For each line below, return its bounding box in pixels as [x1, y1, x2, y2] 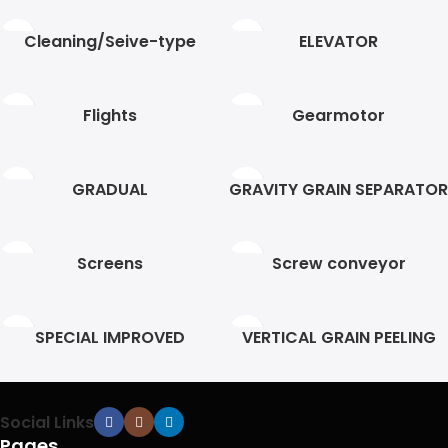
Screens [76, 252, 143, 276]
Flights [82, 104, 137, 128]
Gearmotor [292, 104, 385, 128]
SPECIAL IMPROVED [34, 326, 185, 350]
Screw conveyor [271, 252, 406, 276]
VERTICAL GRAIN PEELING [241, 326, 436, 350]
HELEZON [75, 348, 144, 372]
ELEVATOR [299, 30, 378, 54]
